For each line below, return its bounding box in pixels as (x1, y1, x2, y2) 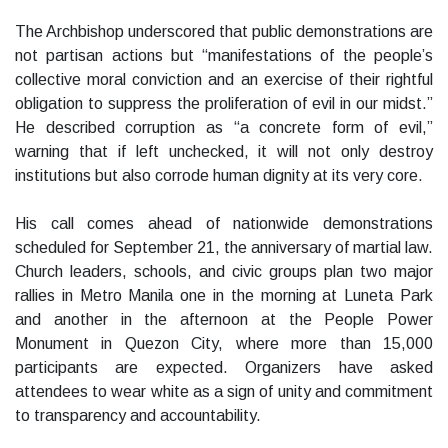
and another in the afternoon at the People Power (15, 311, 433, 329)
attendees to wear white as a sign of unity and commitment (15, 383, 433, 401)
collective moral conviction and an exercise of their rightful (15, 71, 433, 89)
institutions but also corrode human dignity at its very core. (15, 167, 423, 185)
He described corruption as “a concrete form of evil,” (15, 119, 433, 137)
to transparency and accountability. (15, 407, 261, 425)
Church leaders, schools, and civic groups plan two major (15, 263, 433, 281)
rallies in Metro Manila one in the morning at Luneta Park (15, 287, 433, 305)
